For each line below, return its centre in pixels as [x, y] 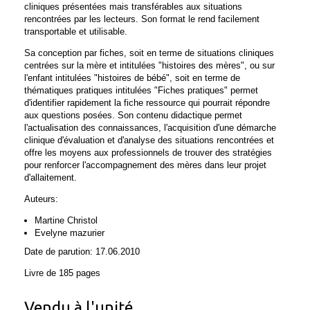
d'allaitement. [51, 177]
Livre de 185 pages [62, 273]
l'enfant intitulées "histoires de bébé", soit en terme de [132, 78]
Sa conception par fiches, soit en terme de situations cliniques [149, 53]
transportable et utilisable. [76, 31]
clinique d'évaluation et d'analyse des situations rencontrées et [149, 140]
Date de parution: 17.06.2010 [82, 252]
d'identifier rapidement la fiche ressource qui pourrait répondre [147, 103]
